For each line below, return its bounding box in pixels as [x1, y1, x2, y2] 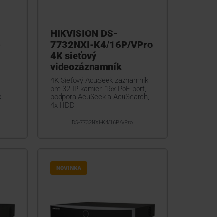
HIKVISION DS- [50, 28, 118, 40]
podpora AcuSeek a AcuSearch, [50, 93, 149, 102]
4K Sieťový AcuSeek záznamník [50, 76, 148, 85]
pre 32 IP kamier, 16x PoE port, [50, 84, 146, 93]
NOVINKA [56, 165, 81, 172]
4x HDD [50, 101, 75, 110]
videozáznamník [50, 61, 122, 73]
